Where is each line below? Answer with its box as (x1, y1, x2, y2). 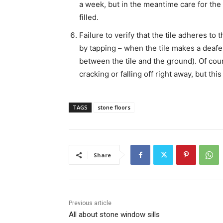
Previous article (69, 200, 111, 207)
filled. (79, 12, 99, 22)
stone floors (98, 104, 130, 111)
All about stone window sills (69, 210, 160, 220)
